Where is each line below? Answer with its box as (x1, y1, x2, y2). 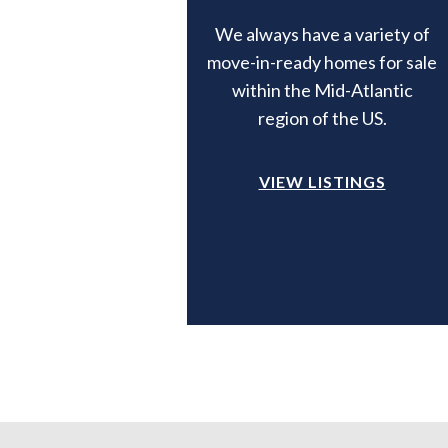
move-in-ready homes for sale (207, 51, 437, 73)
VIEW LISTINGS (258, 172, 386, 191)
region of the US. (257, 107, 387, 129)
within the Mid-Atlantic (231, 79, 413, 101)
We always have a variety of (214, 23, 430, 45)
